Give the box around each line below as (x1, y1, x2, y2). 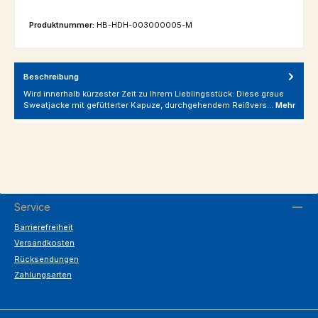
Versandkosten (14, 238, 75, 248)
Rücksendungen (14, 253, 79, 264)
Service (14, 200, 50, 213)
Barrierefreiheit (14, 221, 73, 232)
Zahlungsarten (14, 270, 72, 280)
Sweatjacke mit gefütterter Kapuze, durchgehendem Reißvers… (23, 100, 275, 111)
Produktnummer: (29, 19, 97, 30)
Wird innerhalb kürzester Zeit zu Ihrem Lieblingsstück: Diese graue (23, 89, 284, 99)
